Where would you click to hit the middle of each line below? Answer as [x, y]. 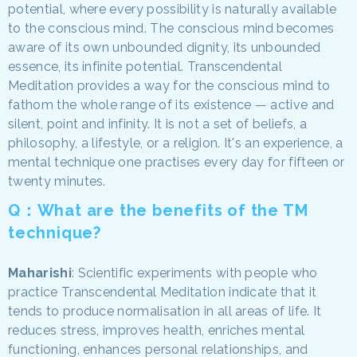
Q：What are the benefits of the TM [158, 210]
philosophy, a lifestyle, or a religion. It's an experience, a [176, 143]
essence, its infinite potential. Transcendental [145, 66]
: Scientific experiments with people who [194, 273]
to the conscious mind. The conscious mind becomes [171, 28]
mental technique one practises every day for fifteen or [177, 162]
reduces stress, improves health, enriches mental [157, 330]
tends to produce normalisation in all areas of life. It [165, 311]
